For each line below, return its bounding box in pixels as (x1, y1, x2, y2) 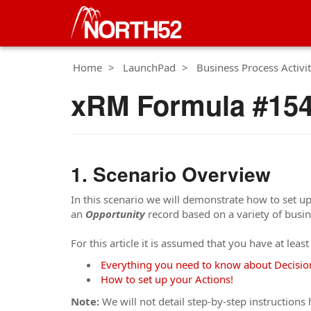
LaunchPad (123, 60, 176, 74)
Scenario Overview (93, 160, 271, 188)
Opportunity (85, 206, 148, 221)
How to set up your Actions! (101, 272, 233, 286)
